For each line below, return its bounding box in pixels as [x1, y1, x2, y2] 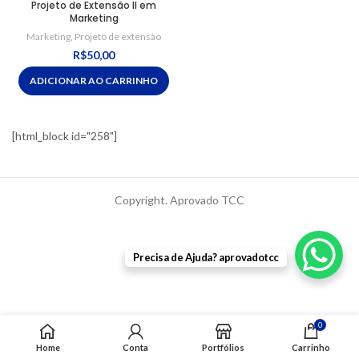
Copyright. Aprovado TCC [115, 193, 244, 208]
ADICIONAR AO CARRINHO [30, 75, 158, 87]
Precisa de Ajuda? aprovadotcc [133, 251, 279, 264]
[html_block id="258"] [12, 129, 117, 143]
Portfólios [202, 342, 245, 353]
